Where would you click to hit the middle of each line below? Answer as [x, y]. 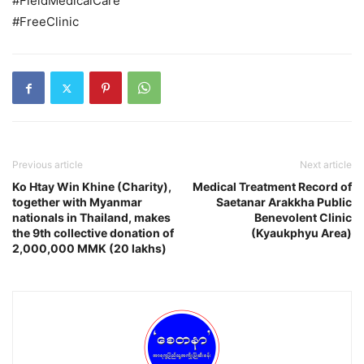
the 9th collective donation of [93, 233]
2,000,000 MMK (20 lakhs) [89, 249]
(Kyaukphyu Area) [301, 233]
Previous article [48, 165]
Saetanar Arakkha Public [284, 202]
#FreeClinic [45, 22]
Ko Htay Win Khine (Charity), [92, 187]
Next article [326, 165]
